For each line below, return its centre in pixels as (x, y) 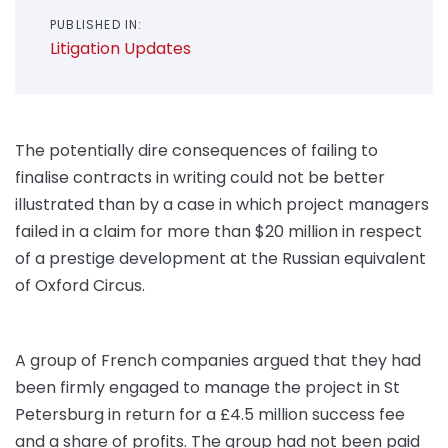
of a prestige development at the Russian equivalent (220, 259)
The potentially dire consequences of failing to (196, 151)
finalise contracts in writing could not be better (200, 178)
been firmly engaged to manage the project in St (207, 388)
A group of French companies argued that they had (218, 361)
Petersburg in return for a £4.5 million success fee (210, 415)
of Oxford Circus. (80, 286)
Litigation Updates (120, 49)
